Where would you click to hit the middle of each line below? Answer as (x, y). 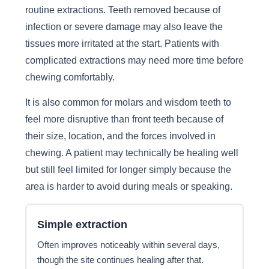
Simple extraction (83, 224)
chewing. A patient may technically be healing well (131, 153)
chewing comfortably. (70, 77)
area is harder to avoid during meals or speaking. (128, 186)
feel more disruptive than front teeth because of (124, 119)
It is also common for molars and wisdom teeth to (128, 102)
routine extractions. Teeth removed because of (122, 9)
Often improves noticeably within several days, (129, 245)
